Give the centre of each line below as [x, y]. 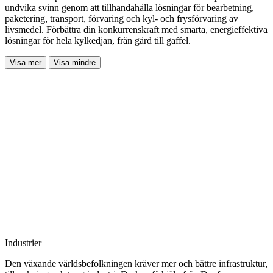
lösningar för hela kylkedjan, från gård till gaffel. [98, 40]
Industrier [23, 243]
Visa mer [26, 62]
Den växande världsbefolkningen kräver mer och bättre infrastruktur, [136, 263]
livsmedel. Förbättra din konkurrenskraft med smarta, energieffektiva [136, 29]
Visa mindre [75, 62]
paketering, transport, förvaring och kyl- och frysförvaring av [122, 18]
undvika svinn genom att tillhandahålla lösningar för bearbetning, [129, 7]
